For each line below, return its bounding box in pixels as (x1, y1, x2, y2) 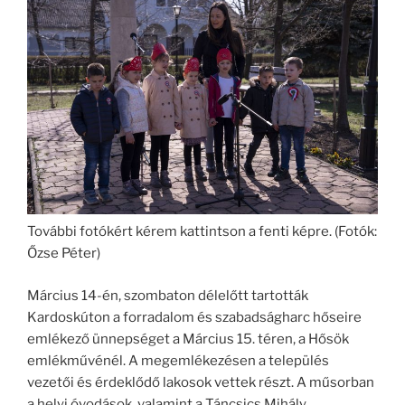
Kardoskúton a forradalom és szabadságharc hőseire (27, 308, 362, 325)
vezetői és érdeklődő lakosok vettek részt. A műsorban (27, 373, 374, 391)
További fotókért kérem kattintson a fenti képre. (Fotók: (27, 223, 377, 240)
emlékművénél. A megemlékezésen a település (27, 352, 329, 369)
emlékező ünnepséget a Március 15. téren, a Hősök (27, 330, 349, 347)
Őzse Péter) (27, 245, 100, 262)
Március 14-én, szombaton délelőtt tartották (27, 287, 308, 304)
